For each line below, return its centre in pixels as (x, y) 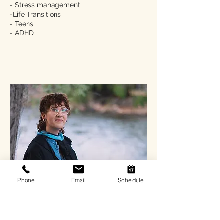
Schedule (131, 180)
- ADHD (22, 33)
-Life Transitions (35, 14)
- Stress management (45, 5)
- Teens (22, 24)
